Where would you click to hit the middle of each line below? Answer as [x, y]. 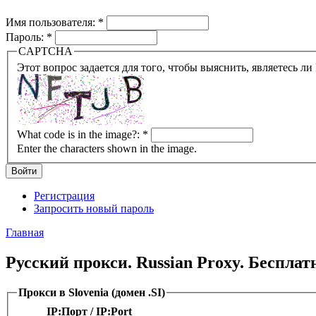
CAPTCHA [45, 51]
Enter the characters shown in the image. [107, 149]
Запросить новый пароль [94, 209]
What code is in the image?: [80, 135]
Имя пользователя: [52, 22]
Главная [25, 233]
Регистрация [64, 196]
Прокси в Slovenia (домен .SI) [92, 292]
